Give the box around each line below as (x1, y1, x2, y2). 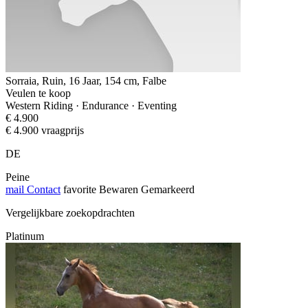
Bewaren (99, 183, 138, 195)
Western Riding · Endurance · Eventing (5, 99, 177, 111)
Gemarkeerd (141, 183, 195, 195)
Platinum (5, 230, 44, 242)
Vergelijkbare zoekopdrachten (5, 206, 135, 219)
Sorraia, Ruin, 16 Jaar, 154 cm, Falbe (5, 74, 166, 87)
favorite (63, 183, 96, 195)
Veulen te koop (5, 87, 71, 99)
